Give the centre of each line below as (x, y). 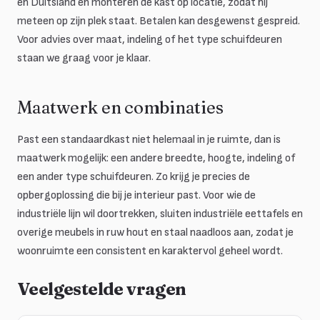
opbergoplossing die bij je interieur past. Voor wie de (136, 195)
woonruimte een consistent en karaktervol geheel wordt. (150, 251)
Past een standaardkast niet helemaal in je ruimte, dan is (149, 140)
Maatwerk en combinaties (120, 107)
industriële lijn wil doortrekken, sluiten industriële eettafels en (160, 214)
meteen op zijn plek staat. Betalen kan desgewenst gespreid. (159, 21)
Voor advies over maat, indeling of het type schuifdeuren (150, 40)
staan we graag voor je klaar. (84, 58)
